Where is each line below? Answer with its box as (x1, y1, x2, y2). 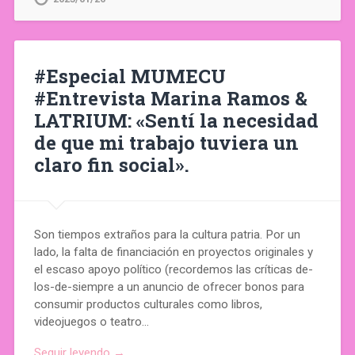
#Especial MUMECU (33, 63, 226, 90)
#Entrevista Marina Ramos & (33, 86, 307, 112)
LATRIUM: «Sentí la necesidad (33, 108, 319, 134)
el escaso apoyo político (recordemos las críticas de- (33, 261, 313, 277)
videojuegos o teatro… (33, 314, 149, 329)
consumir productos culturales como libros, (33, 296, 262, 311)
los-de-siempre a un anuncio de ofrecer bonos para (33, 279, 304, 294)
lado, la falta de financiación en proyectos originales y (33, 244, 313, 259)
